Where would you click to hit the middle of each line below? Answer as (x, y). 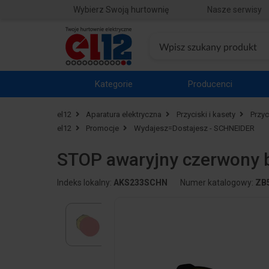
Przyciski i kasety (206, 115)
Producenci (210, 84)
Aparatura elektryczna (124, 115)
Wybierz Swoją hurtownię (121, 9)
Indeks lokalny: (85, 183)
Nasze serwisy (234, 9)
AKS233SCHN (140, 183)
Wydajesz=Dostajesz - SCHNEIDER (195, 128)
